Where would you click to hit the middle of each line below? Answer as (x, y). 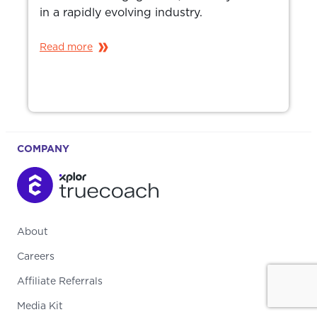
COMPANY (43, 149)
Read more (66, 47)
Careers (36, 257)
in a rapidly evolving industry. (121, 12)
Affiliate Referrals (60, 281)
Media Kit (40, 306)
